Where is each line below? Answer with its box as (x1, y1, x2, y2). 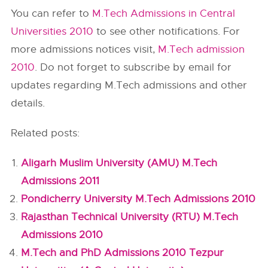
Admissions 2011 (21, 175, 100, 187)
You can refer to (11, 7, 93, 20)
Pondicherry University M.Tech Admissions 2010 (21, 193, 256, 205)
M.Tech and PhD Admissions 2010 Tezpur (21, 246, 224, 259)
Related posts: (11, 127, 80, 139)
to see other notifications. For (93, 25, 240, 38)
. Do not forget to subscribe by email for (35, 61, 232, 74)
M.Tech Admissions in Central (92, 7, 236, 20)
